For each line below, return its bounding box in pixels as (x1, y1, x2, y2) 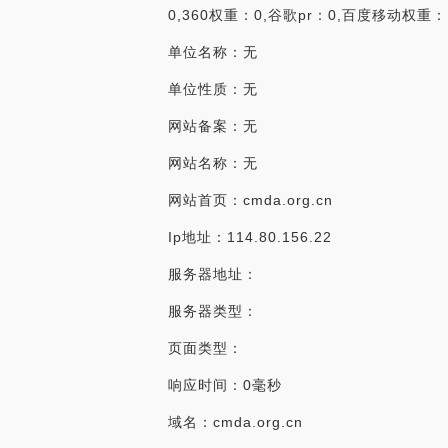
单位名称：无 (168, 44, 258, 60)
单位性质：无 (168, 81, 258, 97)
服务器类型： (168, 303, 258, 319)
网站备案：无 (168, 118, 258, 134)
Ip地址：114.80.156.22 (168, 229, 332, 245)
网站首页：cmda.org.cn (168, 192, 333, 208)
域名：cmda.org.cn (168, 414, 303, 430)
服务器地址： (168, 266, 258, 282)
